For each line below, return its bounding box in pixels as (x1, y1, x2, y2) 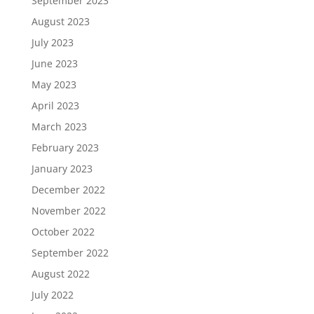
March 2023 (31, 120, 87, 133)
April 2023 (31, 99, 79, 112)
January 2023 (31, 162, 93, 175)
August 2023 (31, 15, 90, 28)
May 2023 (31, 78, 76, 91)
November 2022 (31, 204, 106, 217)
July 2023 (31, 36, 74, 49)
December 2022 (31, 183, 105, 196)
